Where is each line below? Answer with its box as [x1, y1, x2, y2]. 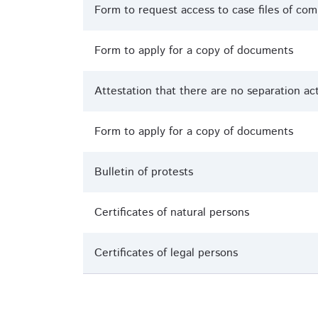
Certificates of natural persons [94, 204, 249, 221]
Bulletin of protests [94, 164, 193, 180]
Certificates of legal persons [94, 245, 238, 261]
